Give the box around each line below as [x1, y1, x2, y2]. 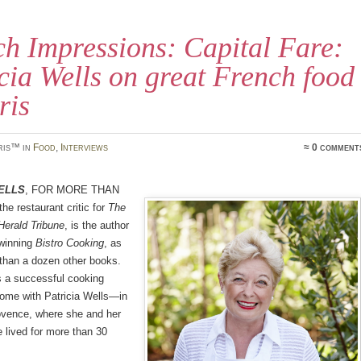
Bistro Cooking [35, 237, 104, 249]
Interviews [60, 142, 108, 153]
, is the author [64, 219, 129, 231]
